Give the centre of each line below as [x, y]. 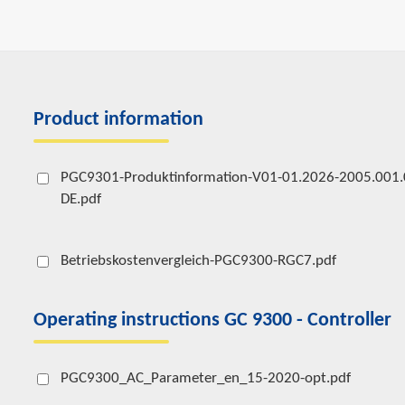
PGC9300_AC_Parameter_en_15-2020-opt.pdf [206, 378]
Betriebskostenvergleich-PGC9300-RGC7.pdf [198, 261]
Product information [118, 120]
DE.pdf [81, 199]
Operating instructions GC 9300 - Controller [212, 320]
